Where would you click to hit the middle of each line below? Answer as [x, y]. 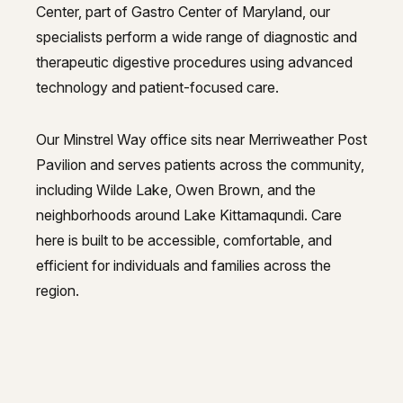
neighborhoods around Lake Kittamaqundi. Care [189, 215]
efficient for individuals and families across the [184, 265]
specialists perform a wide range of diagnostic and [197, 36]
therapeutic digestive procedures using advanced [194, 62]
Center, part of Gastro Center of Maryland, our [183, 11]
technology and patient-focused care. [157, 87]
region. [58, 290]
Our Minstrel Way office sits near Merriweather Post [201, 139]
